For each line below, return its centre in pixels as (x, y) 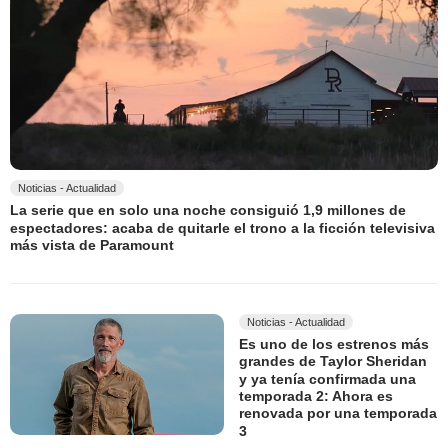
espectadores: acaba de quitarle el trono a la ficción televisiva (222, 227)
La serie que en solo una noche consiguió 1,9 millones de (208, 210)
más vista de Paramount (92, 245)
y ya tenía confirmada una (327, 379)
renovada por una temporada (338, 413)
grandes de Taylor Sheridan (333, 361)
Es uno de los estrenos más (334, 344)
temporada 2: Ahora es (316, 396)
